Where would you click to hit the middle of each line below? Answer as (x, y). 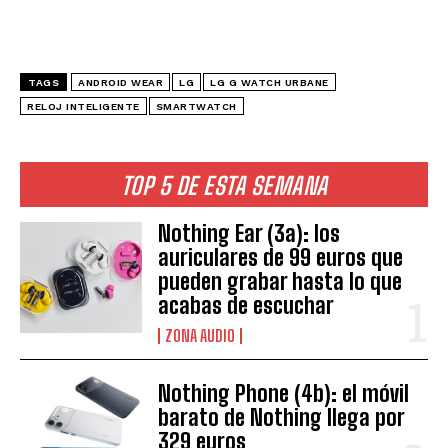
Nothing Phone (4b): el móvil (284, 393)
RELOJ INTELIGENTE (83, 107)
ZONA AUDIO (200, 336)
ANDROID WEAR (120, 83)
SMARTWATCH (196, 107)
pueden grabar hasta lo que (280, 282)
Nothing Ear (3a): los (249, 234)
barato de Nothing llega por (282, 417)
